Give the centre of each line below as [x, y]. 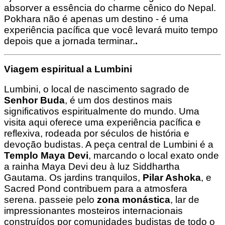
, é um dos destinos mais [119, 100]
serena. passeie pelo [50, 199]
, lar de [185, 199]
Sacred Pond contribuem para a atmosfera [96, 188]
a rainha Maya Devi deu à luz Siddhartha [92, 166]
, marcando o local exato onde [154, 155]
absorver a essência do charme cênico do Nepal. [110, 8]
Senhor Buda [34, 100]
